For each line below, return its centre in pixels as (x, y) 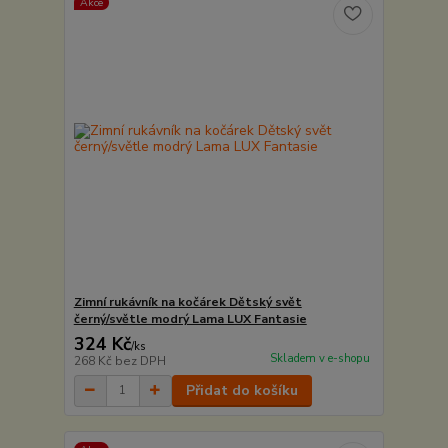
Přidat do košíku (241, 390)
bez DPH (140, 360)
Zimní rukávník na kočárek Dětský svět (187, 301)
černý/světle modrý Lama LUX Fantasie (190, 318)
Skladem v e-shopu (319, 358)
